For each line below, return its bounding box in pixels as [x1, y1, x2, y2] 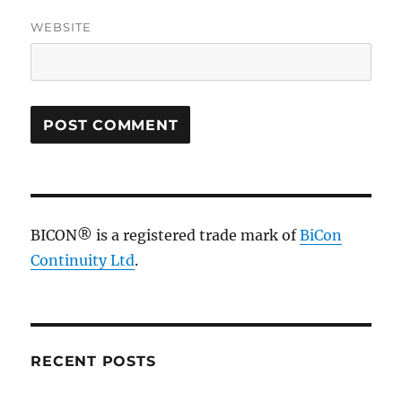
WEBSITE [31, 20, 92, 34]
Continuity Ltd [31, 251, 135, 269]
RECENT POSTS [31, 353, 156, 370]
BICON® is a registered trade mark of [31, 226, 301, 244]
